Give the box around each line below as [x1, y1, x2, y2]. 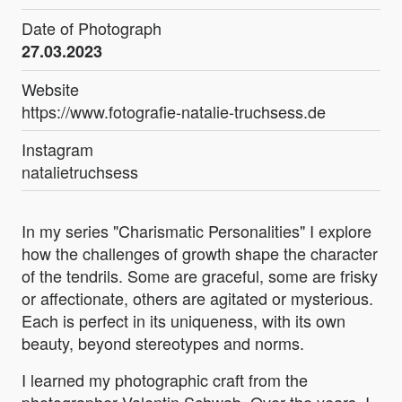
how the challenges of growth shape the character [22, 241, 378, 266]
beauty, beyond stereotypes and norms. [22, 331, 304, 355]
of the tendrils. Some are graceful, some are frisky [22, 264, 378, 288]
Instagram [22, 137, 93, 162]
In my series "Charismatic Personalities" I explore [22, 219, 371, 243]
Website [22, 77, 79, 101]
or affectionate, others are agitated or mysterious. [22, 286, 373, 310]
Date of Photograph [22, 16, 162, 40]
